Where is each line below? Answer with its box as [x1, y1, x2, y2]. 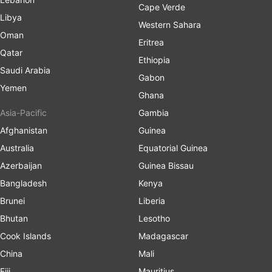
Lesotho [138, 212, 170, 223]
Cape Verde [138, 1, 185, 12]
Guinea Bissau [138, 160, 194, 171]
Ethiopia [138, 54, 170, 65]
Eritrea [138, 36, 164, 47]
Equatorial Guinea [138, 142, 208, 153]
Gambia [138, 107, 169, 118]
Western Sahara [138, 19, 201, 30]
